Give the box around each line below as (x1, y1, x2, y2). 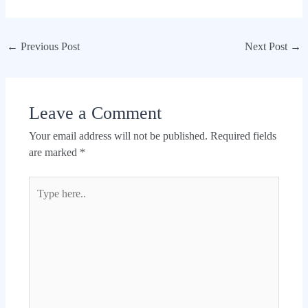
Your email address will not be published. (28, 129, 208, 142)
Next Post (244, 41, 290, 53)
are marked (28, 146, 80, 158)
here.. (27, 195, 52, 207)
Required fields (210, 129, 276, 142)
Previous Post (18, 41, 80, 53)
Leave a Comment (28, 102, 162, 123)
